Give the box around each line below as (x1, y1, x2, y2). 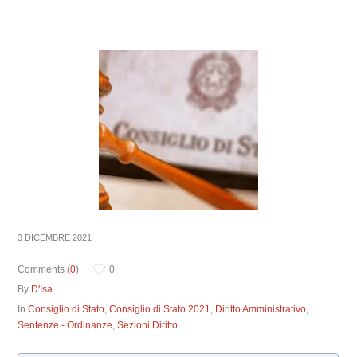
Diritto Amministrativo (215, 304, 307, 315)
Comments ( (18, 264, 71, 275)
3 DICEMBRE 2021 (18, 233, 92, 242)
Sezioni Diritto (117, 320, 178, 331)
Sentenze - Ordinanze (18, 320, 113, 331)
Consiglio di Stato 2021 (109, 304, 211, 315)
